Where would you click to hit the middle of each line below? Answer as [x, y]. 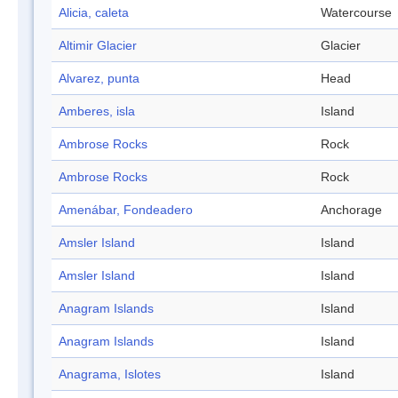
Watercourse [356, 13]
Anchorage [351, 210]
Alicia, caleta [94, 13]
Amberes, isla [97, 111]
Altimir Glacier [98, 46]
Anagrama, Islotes [110, 374]
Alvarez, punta [99, 79]
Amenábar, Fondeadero [126, 210]
